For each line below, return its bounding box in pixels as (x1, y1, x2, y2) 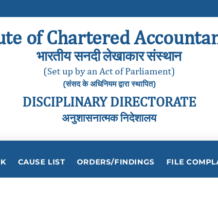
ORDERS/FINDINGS (76, 157, 155, 166)
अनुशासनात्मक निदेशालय (62, 111, 156, 124)
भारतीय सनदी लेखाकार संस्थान (36, 48, 182, 64)
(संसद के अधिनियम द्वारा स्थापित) (62, 79, 156, 89)
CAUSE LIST (18, 157, 65, 166)
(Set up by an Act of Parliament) (43, 65, 175, 76)
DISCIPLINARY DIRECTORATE (22, 93, 196, 109)
